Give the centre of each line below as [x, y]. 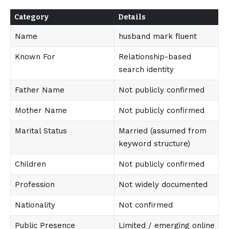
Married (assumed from [162, 131]
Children [30, 164]
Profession [35, 185]
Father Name [39, 90]
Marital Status [41, 131]
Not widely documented [163, 185]
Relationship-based [155, 57]
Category [31, 17]
